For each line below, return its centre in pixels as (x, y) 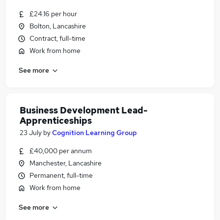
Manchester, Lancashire (66, 163)
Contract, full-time (57, 38)
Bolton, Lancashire (58, 26)
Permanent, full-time (61, 175)
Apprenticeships (56, 121)
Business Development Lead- (83, 110)
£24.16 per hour (53, 14)
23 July (31, 133)
